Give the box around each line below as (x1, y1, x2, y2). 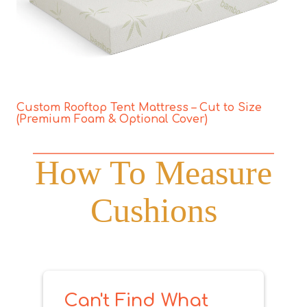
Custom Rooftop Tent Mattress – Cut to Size (16, 101, 262, 114)
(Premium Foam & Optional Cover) (16, 112, 208, 125)
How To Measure (35, 153, 272, 192)
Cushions (90, 191, 217, 230)
